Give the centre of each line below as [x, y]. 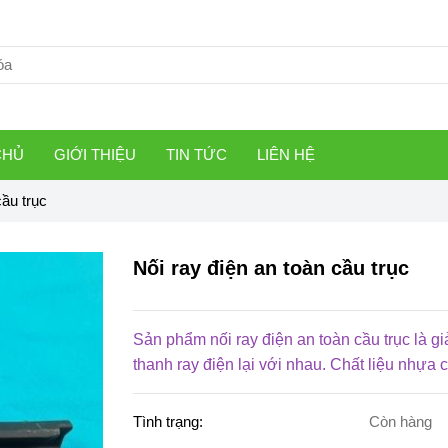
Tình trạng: [170, 421]
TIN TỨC [196, 154]
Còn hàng [401, 421]
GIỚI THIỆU [95, 154]
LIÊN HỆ [286, 154]
